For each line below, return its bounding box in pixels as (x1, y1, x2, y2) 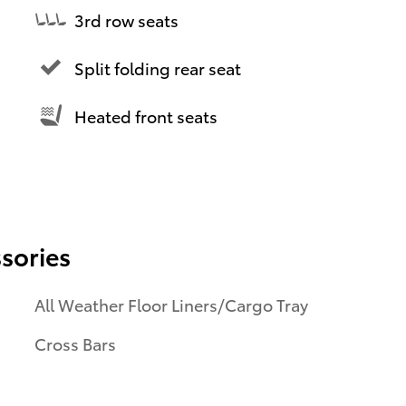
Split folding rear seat (74, 55, 241, 79)
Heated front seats (74, 103, 217, 127)
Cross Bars (34, 332, 116, 355)
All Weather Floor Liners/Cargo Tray (34, 293, 308, 316)
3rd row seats (74, 7, 179, 31)
